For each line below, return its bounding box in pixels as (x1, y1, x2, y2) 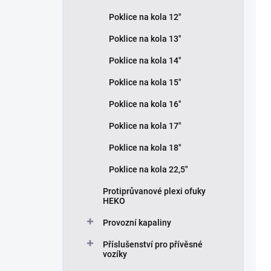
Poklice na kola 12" (109, 12, 181, 22)
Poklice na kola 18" (109, 143, 181, 153)
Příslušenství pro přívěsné (103, 240, 203, 250)
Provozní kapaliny (103, 218, 171, 228)
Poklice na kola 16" (109, 99, 181, 109)
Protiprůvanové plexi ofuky (103, 186, 206, 197)
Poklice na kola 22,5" (109, 165, 188, 175)
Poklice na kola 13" (109, 34, 181, 44)
